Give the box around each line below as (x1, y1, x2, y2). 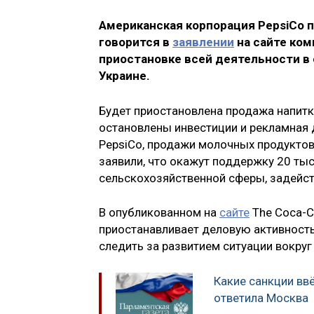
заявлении (172, 35, 234, 50)
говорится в (99, 35, 172, 50)
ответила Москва (214, 290, 308, 305)
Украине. (99, 69, 150, 83)
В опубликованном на (99, 205, 219, 220)
